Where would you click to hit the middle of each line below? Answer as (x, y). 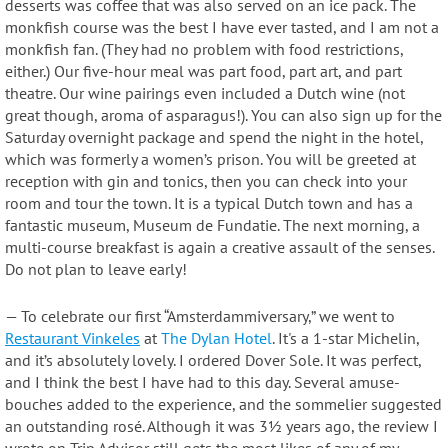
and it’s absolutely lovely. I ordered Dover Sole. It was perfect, (213, 360)
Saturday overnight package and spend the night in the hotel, (214, 136)
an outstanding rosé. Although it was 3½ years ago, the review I (221, 426)
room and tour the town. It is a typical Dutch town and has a (209, 202)
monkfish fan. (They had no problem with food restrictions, (204, 48)
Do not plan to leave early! (96, 268)
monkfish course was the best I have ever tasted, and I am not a (222, 26)
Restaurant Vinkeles (72, 338)
